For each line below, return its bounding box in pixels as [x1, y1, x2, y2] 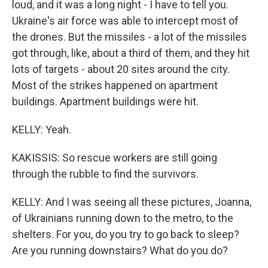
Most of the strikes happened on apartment [12, 78, 218, 92]
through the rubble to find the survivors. [12, 167, 199, 180]
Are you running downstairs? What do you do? [12, 243, 228, 257]
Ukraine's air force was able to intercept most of [12, 14, 239, 27]
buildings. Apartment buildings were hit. [12, 95, 199, 108]
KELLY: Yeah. [12, 123, 71, 136]
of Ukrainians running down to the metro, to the [12, 211, 233, 224]
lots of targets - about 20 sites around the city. [12, 62, 230, 75]
